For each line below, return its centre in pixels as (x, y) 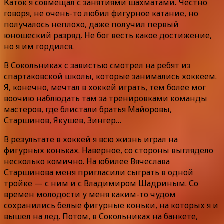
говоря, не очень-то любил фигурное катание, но (101, 13)
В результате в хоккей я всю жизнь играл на (91, 139)
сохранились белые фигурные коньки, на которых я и (111, 205)
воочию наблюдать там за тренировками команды (106, 98)
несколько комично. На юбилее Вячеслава (87, 161)
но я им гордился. (39, 46)
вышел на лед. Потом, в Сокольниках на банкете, (101, 216)
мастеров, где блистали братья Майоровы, (88, 109)
